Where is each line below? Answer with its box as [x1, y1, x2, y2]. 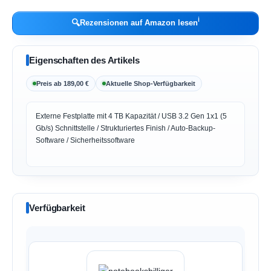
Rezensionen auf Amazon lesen [80, 18, 198, 28]
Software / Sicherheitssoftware [36, 136, 135, 145]
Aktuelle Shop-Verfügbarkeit [106, 80, 196, 88]
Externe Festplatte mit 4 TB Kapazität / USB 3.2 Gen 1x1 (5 [36, 112, 227, 121]
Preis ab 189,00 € [36, 80, 90, 88]
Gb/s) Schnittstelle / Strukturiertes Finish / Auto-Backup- [36, 124, 216, 133]
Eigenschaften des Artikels [29, 55, 140, 66]
